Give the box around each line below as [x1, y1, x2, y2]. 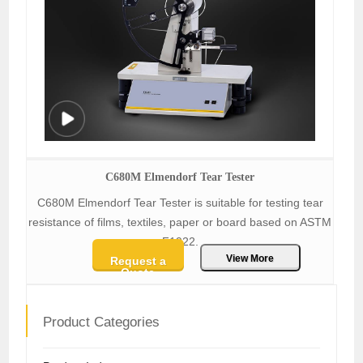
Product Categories [43, 314, 160, 331]
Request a [109, 254, 166, 268]
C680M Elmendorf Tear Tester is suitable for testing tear [36, 196, 323, 210]
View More [226, 253, 275, 265]
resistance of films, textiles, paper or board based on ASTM [28, 216, 332, 229]
